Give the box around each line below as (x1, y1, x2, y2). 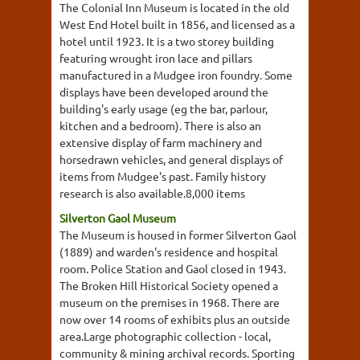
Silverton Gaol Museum (59, 211, 176, 225)
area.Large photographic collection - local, (59, 329, 271, 343)
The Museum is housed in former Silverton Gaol (59, 227, 297, 242)
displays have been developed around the (59, 84, 268, 99)
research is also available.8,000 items (59, 186, 245, 200)
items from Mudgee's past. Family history (59, 169, 266, 183)
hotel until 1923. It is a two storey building (59, 34, 274, 48)
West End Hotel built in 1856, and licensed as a (59, 17, 295, 31)
